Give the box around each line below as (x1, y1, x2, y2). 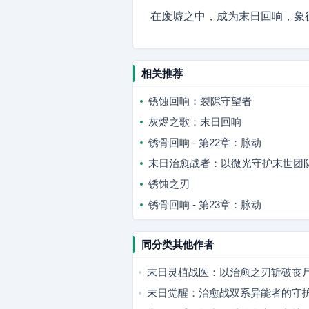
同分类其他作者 (141, 239, 214, 250)
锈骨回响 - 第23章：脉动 (148, 199, 261, 210)
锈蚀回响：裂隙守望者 (148, 95, 252, 107)
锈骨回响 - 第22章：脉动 (148, 137, 261, 148)
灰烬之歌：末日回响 (148, 116, 241, 128)
